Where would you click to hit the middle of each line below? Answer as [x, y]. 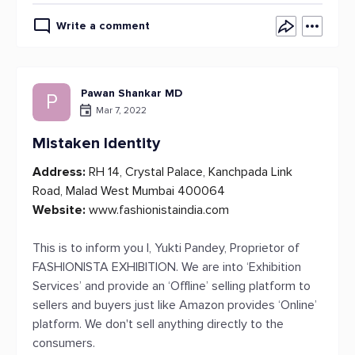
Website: [59, 210]
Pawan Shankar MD [132, 93]
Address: [59, 172]
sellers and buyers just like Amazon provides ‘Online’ [175, 305]
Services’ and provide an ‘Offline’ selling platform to [172, 286]
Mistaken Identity [96, 143]
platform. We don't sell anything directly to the [158, 324]
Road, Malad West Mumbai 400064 [129, 191]
